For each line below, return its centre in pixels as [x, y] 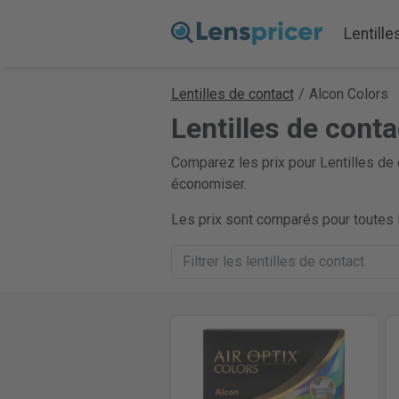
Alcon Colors [348, 94]
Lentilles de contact [232, 94]
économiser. [208, 184]
